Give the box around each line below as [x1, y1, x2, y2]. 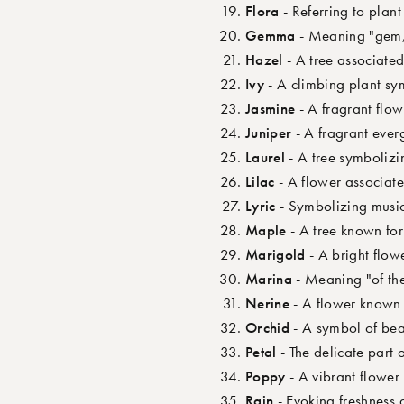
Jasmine [245, 98, 296, 119]
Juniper [245, 123, 292, 143]
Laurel [245, 147, 286, 168]
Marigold [245, 244, 306, 265]
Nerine [245, 293, 290, 314]
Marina [245, 269, 293, 289]
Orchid [245, 317, 290, 338]
